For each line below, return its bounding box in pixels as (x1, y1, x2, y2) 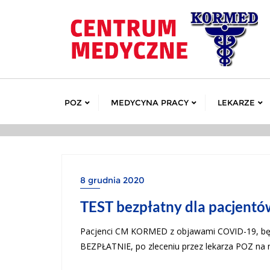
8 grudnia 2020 (80, 174, 145, 186)
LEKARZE (218, 97, 255, 107)
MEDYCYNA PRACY (111, 97, 189, 107)
